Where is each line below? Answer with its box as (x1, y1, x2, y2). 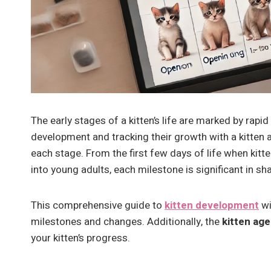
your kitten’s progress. (31, 230, 130, 246)
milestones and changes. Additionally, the (31, 214, 222, 229)
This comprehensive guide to (31, 197, 165, 213)
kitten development (165, 197, 259, 213)
